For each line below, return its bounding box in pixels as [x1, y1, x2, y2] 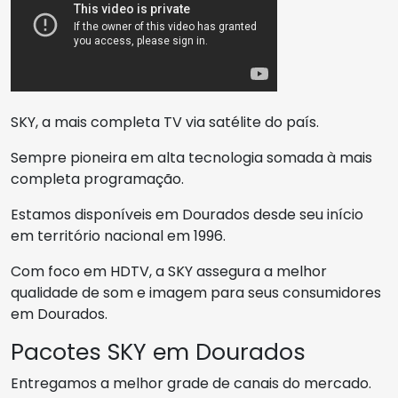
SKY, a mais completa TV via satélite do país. [11, 112, 319, 132]
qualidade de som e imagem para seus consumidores [11, 283, 381, 303]
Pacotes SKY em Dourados [11, 337, 306, 368]
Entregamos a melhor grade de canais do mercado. [11, 373, 371, 394]
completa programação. [11, 169, 184, 189]
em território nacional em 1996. [11, 226, 226, 246]
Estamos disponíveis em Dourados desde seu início [11, 204, 363, 225]
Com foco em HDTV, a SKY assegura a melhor [11, 261, 327, 282]
